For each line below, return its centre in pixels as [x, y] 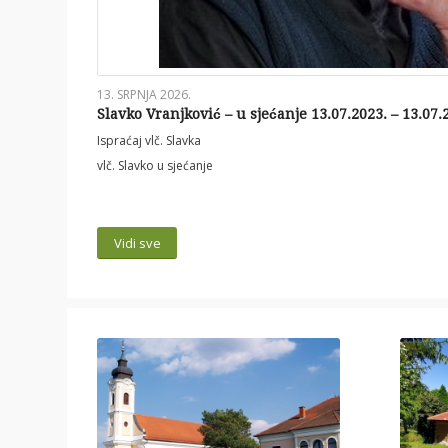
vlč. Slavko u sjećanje [155, 166]
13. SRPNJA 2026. [144, 95]
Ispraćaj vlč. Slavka [149, 141]
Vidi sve [137, 242]
